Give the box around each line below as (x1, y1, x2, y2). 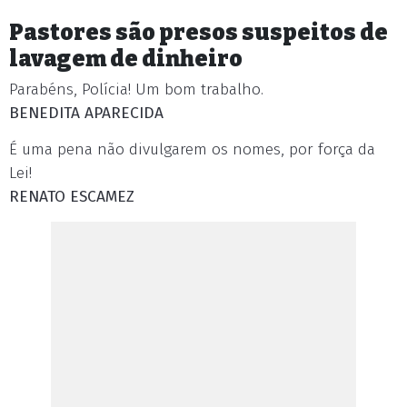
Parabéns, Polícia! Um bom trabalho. (9, 80, 263, 99)
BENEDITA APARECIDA (9, 104, 164, 123)
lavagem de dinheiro (9, 45, 243, 72)
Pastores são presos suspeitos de (9, 19, 388, 45)
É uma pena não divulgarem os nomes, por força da (9, 140, 375, 159)
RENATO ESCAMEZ (9, 187, 134, 206)
